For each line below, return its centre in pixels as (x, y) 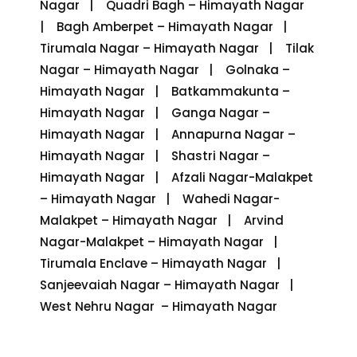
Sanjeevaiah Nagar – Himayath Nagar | (171, 284)
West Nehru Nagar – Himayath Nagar (159, 306)
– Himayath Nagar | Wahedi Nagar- (160, 198)
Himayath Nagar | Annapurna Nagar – (168, 134)
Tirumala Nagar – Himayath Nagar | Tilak (177, 48)
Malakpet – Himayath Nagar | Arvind (162, 220)
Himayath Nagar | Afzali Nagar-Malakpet (177, 177)
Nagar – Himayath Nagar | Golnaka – (165, 69)
